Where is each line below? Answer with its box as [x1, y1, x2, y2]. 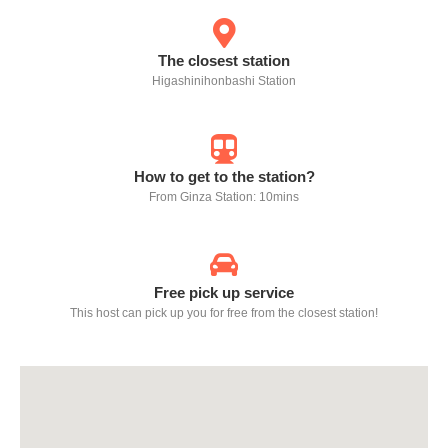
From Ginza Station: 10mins [149, 190, 299, 204]
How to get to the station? [133, 168, 315, 185]
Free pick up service [154, 284, 294, 301]
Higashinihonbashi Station [152, 74, 296, 88]
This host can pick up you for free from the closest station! [70, 306, 378, 320]
